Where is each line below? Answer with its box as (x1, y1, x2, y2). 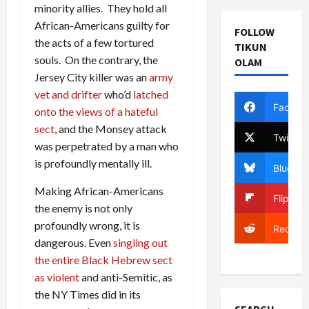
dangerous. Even (34, 235, 113, 249)
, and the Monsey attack (54, 121, 167, 135)
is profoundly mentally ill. (34, 156, 152, 170)
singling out (113, 235, 168, 249)
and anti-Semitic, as (79, 270, 172, 283)
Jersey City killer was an (34, 70, 149, 83)
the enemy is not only (34, 201, 132, 215)
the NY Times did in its (34, 287, 141, 301)
